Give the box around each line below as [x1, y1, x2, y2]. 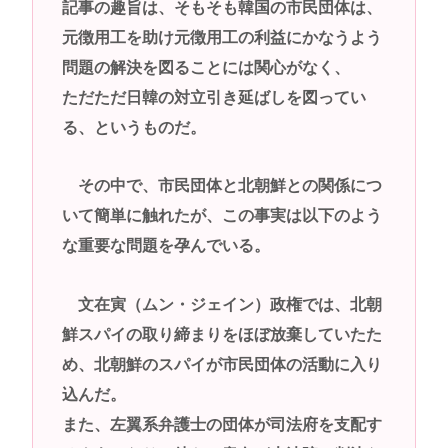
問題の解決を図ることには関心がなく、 [61, 58, 350, 76]
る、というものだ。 [61, 118, 206, 136]
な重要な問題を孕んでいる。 [61, 237, 270, 255]
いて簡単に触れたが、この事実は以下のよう [61, 207, 382, 225]
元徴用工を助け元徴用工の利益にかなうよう [61, 28, 382, 46]
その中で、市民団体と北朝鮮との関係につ [61, 177, 382, 195]
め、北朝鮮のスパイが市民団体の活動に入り [61, 356, 382, 374]
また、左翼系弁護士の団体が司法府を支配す [61, 416, 382, 434]
